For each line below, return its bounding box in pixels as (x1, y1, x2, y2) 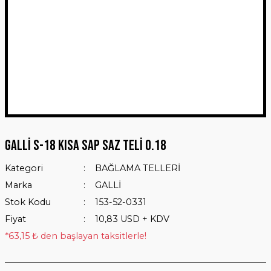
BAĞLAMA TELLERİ (94, 163, 180, 174)
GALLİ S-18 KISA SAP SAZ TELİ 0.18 (5, 137, 166, 154)
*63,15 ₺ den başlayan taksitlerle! (5, 230, 146, 241)
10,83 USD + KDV (94, 214, 169, 224)
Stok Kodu (5, 197, 51, 207)
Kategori (5, 163, 43, 174)
